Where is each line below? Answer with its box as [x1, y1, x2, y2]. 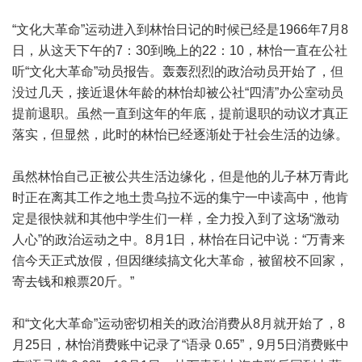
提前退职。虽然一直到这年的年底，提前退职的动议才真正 [12, 106, 348, 120]
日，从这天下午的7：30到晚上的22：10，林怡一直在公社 [12, 43, 347, 57]
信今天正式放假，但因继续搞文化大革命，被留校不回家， [12, 253, 348, 267]
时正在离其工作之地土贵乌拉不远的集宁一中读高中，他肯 [12, 190, 348, 204]
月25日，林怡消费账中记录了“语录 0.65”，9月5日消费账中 [12, 337, 349, 351]
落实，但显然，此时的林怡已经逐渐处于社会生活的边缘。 [12, 127, 348, 141]
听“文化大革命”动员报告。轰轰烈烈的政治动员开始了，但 [12, 64, 343, 78]
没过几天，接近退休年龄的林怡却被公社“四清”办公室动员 [12, 85, 343, 99]
